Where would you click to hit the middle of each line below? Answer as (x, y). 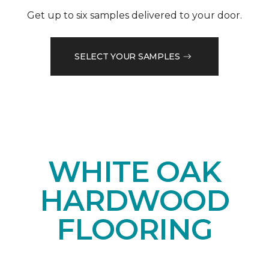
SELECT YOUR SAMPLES (127, 56)
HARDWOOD (134, 201)
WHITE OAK (134, 172)
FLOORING (134, 230)
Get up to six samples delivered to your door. (134, 16)
